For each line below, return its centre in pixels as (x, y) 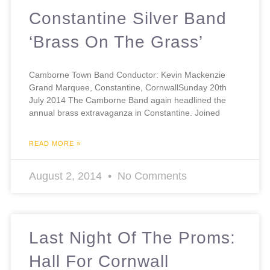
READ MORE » (55, 143)
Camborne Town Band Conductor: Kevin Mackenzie (127, 75)
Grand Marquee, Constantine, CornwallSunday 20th (128, 87)
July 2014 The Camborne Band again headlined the (127, 100)
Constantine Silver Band (128, 18)
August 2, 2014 (67, 176)
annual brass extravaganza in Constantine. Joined (124, 113)
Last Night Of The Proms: (132, 238)
